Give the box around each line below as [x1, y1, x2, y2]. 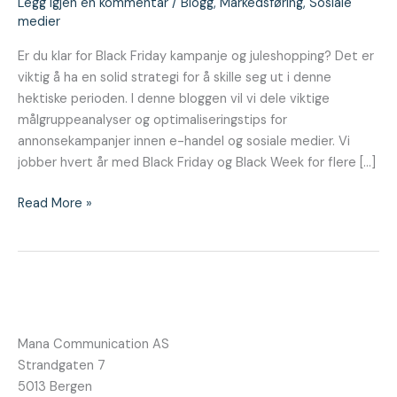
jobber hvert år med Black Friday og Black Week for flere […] [18, 154, 376, 172]
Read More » [18, 195, 92, 213]
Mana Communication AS [18, 336, 169, 354]
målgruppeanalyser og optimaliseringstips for [18, 112, 287, 129]
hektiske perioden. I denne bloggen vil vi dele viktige [18, 90, 330, 108]
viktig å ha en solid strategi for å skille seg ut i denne [18, 69, 331, 87]
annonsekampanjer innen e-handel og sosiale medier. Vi [18, 133, 350, 151]
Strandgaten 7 [18, 357, 105, 375]
